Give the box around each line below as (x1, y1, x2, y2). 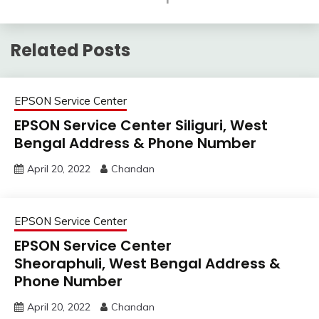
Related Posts (11, 38, 130, 62)
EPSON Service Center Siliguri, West (14, 115, 268, 135)
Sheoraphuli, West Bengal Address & (14, 253, 281, 273)
